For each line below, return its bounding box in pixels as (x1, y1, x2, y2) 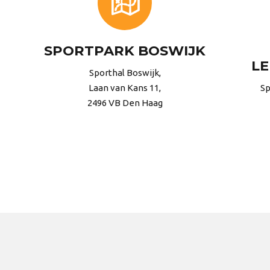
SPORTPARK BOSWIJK (44, 42, 206, 60)
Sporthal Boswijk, (89, 67, 161, 78)
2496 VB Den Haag (87, 98, 163, 108)
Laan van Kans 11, (89, 83, 161, 93)
